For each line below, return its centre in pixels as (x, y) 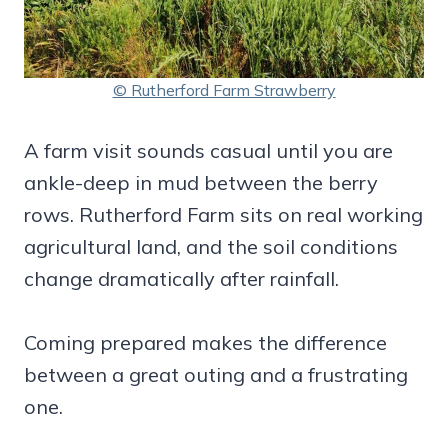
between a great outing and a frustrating (216, 375)
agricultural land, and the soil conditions (211, 247)
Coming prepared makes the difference (205, 343)
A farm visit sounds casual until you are (208, 151)
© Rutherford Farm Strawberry (224, 90)
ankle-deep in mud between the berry (201, 183)
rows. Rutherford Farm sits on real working (223, 215)
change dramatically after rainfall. (181, 279)
